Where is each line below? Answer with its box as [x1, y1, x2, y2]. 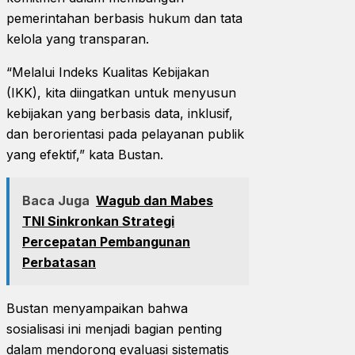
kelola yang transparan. [6, 30, 153, 47]
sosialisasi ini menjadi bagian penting [6, 320, 222, 337]
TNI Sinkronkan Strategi [22, 212, 174, 229]
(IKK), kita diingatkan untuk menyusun [6, 84, 236, 101]
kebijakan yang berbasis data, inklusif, [6, 105, 233, 121]
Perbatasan [22, 254, 96, 270]
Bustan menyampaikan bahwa [6, 300, 188, 316]
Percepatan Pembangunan [22, 233, 190, 250]
